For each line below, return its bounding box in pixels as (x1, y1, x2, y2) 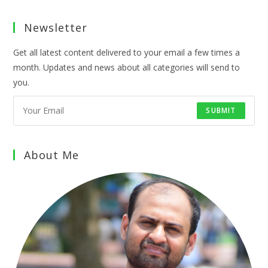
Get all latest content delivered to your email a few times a (13, 46, 240, 58)
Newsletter (24, 20, 88, 35)
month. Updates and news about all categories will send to (13, 61, 240, 73)
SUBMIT (206, 105, 236, 115)
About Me (24, 147, 80, 162)
